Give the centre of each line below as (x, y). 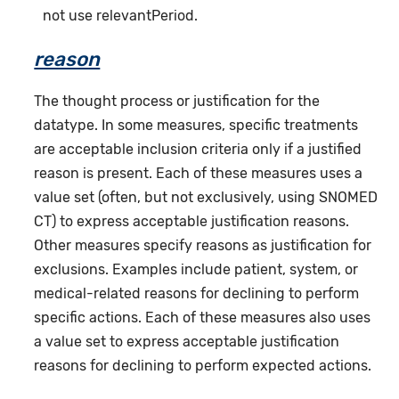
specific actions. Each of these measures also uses (203, 317)
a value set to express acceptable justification (187, 341)
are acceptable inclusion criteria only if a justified (198, 149)
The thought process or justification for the (177, 101)
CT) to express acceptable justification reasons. (192, 221)
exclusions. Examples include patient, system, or (196, 269)
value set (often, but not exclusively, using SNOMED (206, 197)
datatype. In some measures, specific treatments (196, 125)
